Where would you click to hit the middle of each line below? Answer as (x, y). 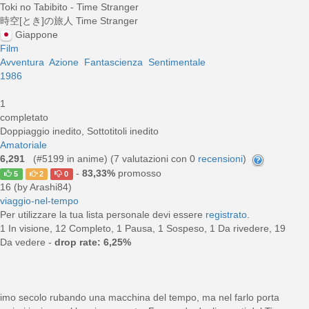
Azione (64, 62)
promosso (138, 173)
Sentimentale (177, 62)
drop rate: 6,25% (93, 242)
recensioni (220, 159)
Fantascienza (113, 62)
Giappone (37, 34)
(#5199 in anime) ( (71, 159)
